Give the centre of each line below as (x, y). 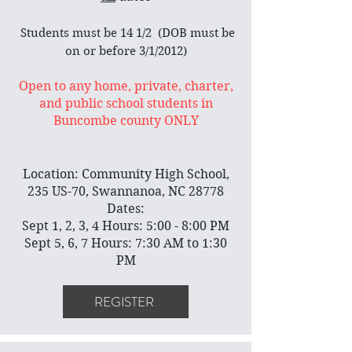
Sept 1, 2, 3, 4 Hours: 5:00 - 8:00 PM (126, 226)
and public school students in (126, 103)
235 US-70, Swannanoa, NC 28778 (126, 191)
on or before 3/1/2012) (126, 51)
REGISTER (124, 302)
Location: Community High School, (126, 174)
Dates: (126, 209)
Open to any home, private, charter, (126, 86)
